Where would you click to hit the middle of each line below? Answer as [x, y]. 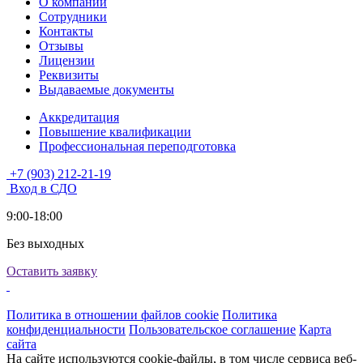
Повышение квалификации [115, 131]
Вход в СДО [43, 188]
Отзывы [61, 45]
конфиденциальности [66, 329]
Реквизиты [69, 75]
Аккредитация [79, 117]
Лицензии [67, 60]
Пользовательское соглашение [212, 329]
